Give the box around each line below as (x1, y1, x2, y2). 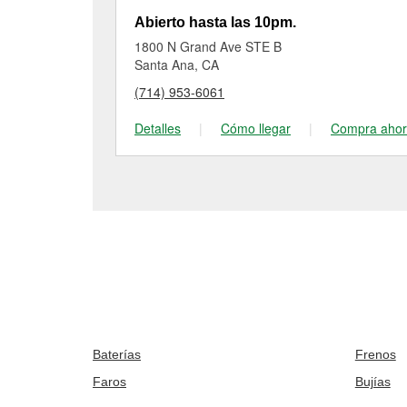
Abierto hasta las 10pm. (134, 15, 296, 30)
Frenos (354, 347, 396, 362)
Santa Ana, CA (134, 55, 219, 74)
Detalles (134, 119, 181, 137)
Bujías (354, 374, 391, 389)
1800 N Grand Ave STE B (134, 37, 282, 55)
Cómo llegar (221, 119, 291, 137)
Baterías (93, 347, 141, 362)
